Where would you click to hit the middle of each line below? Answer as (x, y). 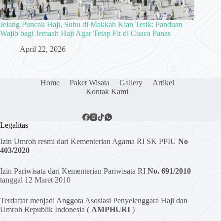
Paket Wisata (89, 83)
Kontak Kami (107, 92)
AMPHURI (111, 210)
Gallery (131, 83)
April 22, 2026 (43, 49)
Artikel (163, 83)
